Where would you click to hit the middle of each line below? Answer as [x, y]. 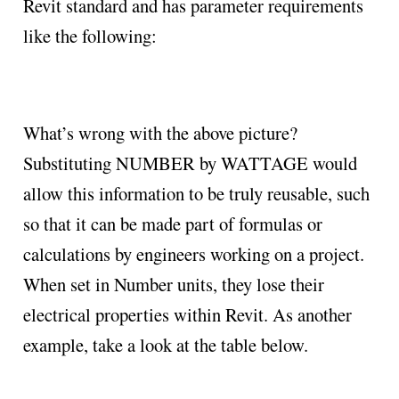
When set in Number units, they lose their [173, 285]
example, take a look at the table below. [165, 345]
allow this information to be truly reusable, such [196, 194]
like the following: [90, 36]
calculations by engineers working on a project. [193, 254]
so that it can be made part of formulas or [172, 224]
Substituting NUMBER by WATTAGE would [190, 163]
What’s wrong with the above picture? [160, 133]
